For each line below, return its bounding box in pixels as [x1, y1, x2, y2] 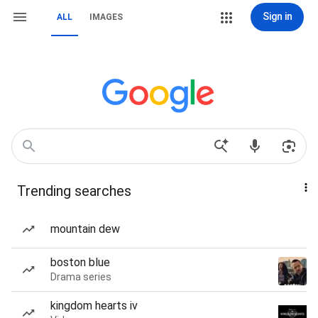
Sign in [262, 11, 292, 22]
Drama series [50, 271, 111, 283]
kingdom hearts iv [50, 299, 138, 312]
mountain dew [50, 222, 120, 236]
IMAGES [89, 12, 123, 22]
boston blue [50, 256, 110, 269]
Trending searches [17, 182, 131, 199]
